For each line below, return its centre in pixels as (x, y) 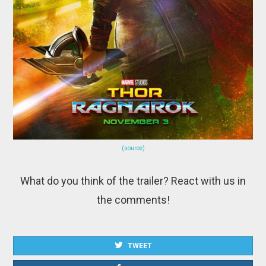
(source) (133, 148)
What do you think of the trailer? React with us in (133, 181)
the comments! (133, 200)
